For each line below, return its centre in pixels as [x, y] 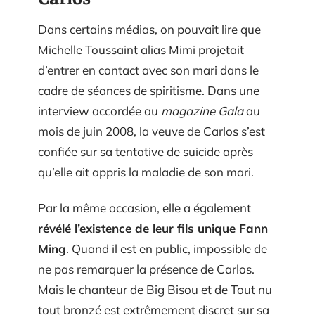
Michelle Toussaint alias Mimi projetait [141, 49]
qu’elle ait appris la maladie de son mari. [146, 172]
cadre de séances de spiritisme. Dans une [149, 90]
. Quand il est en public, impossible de [167, 249]
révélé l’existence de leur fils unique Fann [153, 229]
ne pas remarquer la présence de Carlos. [146, 269]
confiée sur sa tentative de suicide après [146, 151]
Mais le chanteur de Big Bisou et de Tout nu [155, 290]
